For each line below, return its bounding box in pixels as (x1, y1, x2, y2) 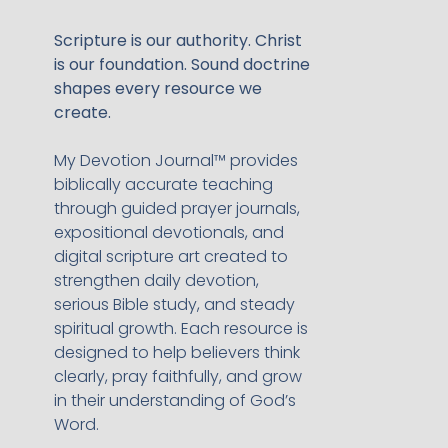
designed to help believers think (53, 341, 300, 365)
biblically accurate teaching (53, 173, 273, 197)
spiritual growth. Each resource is (53, 317, 308, 341)
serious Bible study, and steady (53, 293, 295, 317)
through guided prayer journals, (53, 197, 300, 221)
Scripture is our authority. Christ (53, 29, 302, 53)
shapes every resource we (53, 77, 262, 101)
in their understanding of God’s (53, 389, 296, 413)
